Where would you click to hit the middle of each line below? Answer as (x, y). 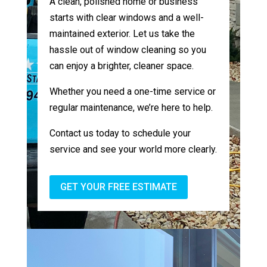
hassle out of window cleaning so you (128, 49)
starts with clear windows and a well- (127, 17)
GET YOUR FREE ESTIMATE (119, 187)
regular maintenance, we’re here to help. (131, 107)
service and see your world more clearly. (133, 149)
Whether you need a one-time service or (133, 91)
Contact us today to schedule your (120, 133)
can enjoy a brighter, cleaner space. (122, 66)
